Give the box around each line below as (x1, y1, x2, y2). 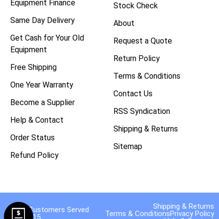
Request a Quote (113, 36, 172, 45)
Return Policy (113, 53, 160, 63)
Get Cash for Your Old (10, 33, 84, 43)
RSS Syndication (113, 106, 170, 116)
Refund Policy (10, 150, 59, 160)
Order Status (10, 132, 55, 142)
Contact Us (113, 88, 153, 98)
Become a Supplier (10, 97, 75, 107)
